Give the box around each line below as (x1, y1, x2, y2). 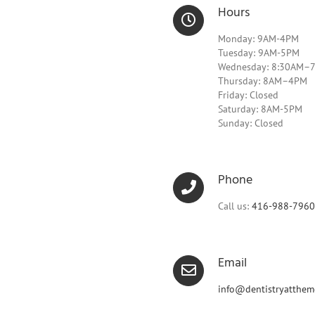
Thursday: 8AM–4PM (218, 75, 307, 87)
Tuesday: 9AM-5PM (218, 46, 300, 59)
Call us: (218, 200, 252, 212)
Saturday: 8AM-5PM (218, 103, 302, 115)
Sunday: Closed (218, 117, 283, 129)
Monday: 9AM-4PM (218, 32, 299, 45)
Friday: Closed (218, 89, 278, 101)
